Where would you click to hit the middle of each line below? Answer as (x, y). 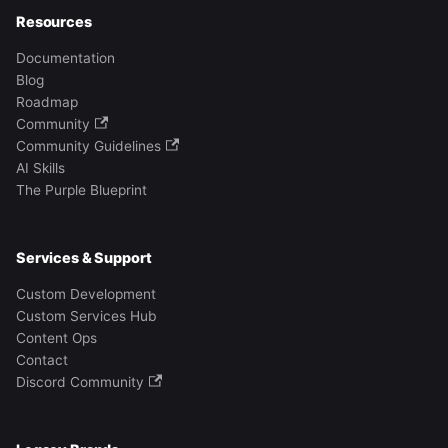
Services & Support (84, 257)
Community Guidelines (88, 146)
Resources (54, 21)
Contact (42, 360)
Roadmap (47, 102)
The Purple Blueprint (81, 190)
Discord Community (80, 382)
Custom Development (86, 294)
